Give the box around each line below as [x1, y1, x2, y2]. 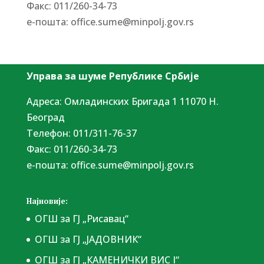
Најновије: [26, 196, 68, 207]
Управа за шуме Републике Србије [26, 70, 199, 83]
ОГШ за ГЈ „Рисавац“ [34, 212, 128, 226]
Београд [26, 111, 65, 124]
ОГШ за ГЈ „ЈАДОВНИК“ [34, 233, 141, 246]
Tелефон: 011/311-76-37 [26, 127, 137, 140]
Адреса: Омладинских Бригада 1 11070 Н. [26, 95, 219, 108]
